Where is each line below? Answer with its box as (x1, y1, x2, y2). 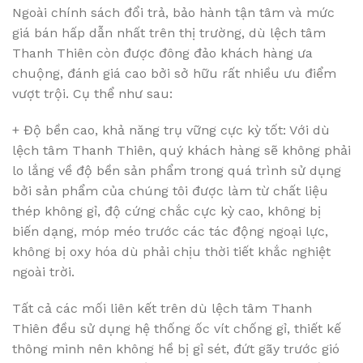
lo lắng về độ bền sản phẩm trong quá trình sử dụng (12, 163, 341, 178)
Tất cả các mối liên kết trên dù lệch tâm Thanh (12, 301, 312, 316)
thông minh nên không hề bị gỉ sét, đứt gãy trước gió (12, 341, 340, 357)
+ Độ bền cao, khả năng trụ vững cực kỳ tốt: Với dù (12, 122, 330, 138)
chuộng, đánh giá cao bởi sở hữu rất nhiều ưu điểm (12, 66, 336, 81)
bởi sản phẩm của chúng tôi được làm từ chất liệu (12, 183, 328, 199)
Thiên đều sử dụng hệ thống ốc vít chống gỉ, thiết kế (12, 321, 341, 336)
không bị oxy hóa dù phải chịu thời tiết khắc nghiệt (12, 244, 331, 259)
